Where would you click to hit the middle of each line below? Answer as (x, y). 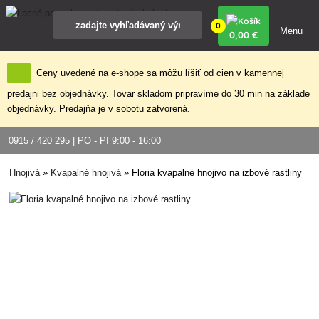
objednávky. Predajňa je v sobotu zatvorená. (99, 109)
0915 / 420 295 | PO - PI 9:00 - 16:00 (85, 141)
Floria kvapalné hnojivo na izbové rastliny (217, 173)
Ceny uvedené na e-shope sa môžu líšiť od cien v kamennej (158, 73)
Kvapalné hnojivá (86, 173)
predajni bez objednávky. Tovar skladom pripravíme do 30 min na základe (158, 94)
